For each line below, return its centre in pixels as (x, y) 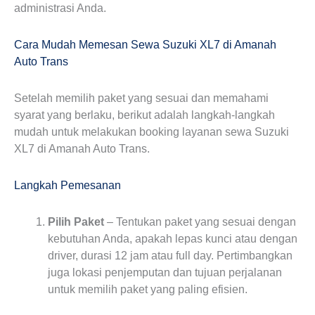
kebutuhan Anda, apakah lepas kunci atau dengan (173, 239)
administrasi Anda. (60, 8)
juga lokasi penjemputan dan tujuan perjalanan (165, 272)
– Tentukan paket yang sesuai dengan (200, 222)
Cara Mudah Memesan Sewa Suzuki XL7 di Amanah (145, 45)
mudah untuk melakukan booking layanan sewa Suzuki (152, 132)
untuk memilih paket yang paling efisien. (148, 289)
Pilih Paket (76, 222)
